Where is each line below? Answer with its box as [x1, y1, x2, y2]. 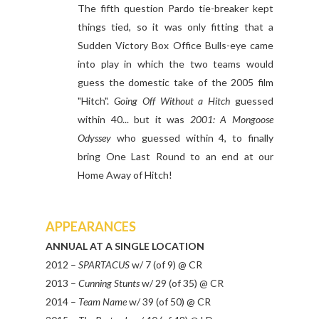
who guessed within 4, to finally [116, 132, 274, 145]
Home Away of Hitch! [78, 169, 172, 182]
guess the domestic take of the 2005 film [78, 76, 273, 89]
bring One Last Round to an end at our [78, 150, 273, 163]
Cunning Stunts [78, 277, 140, 290]
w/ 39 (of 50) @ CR [127, 296, 211, 308]
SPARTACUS [78, 258, 132, 271]
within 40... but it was [78, 113, 185, 126]
